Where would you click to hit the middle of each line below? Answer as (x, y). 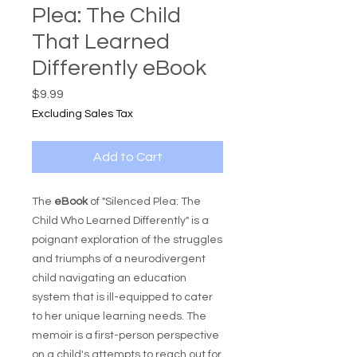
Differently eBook (119, 69)
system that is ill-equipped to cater (122, 298)
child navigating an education (109, 279)
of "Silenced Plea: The (145, 202)
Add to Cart (127, 157)
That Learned (101, 42)
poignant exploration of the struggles (127, 240)
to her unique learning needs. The (119, 317)
